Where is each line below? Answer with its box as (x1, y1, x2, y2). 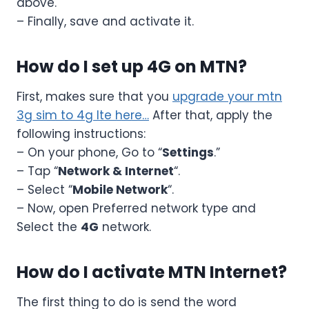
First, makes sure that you (17, 88, 172, 105)
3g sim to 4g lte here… (17, 106, 149, 123)
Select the (17, 218, 81, 235)
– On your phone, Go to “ (17, 143, 162, 161)
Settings (162, 143, 214, 161)
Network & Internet (58, 162, 174, 179)
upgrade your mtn (172, 88, 282, 105)
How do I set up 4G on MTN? (17, 54, 247, 78)
